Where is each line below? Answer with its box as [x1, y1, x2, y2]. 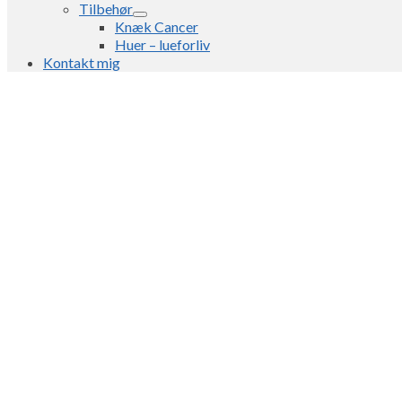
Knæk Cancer [115, 18, 198, 35]
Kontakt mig [43, 54, 120, 71]
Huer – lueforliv [115, 36, 210, 53]
